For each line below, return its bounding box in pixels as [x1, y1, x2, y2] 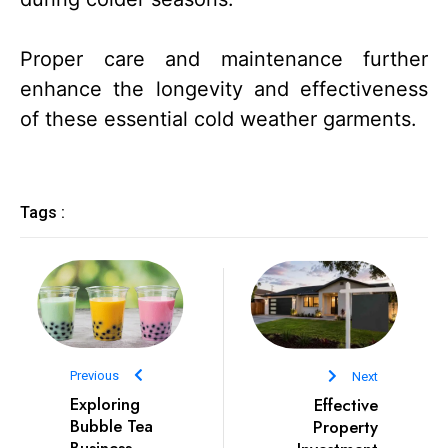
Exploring [70, 392, 140, 417]
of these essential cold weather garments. [20, 107, 417, 132]
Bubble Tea [70, 414, 153, 439]
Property [313, 414, 378, 439]
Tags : [20, 203, 65, 223]
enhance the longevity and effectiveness [20, 77, 428, 102]
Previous [70, 368, 119, 384]
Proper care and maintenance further [20, 47, 428, 72]
